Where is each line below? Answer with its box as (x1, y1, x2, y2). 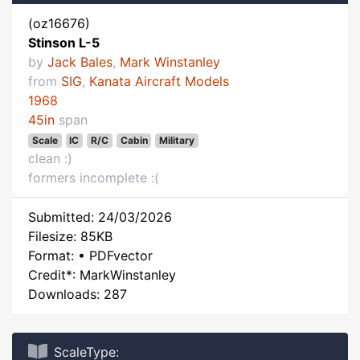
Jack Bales (47, 54, 112, 70)
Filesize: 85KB (28, 228, 112, 244)
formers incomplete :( (28, 170, 159, 186)
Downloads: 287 (28, 286, 127, 302)
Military (159, 134, 195, 146)
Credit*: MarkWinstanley (28, 267, 176, 283)
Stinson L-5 (28, 35, 100, 51)
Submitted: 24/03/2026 (28, 209, 172, 225)
